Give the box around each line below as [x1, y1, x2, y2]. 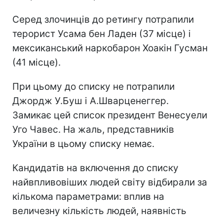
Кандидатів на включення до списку [12, 162, 179, 174]
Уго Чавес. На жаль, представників [12, 123, 174, 135]
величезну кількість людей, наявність [12, 205, 186, 217]
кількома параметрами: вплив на [12, 190, 164, 202]
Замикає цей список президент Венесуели [12, 109, 207, 121]
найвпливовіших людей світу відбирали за [12, 176, 207, 188]
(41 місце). [12, 56, 61, 68]
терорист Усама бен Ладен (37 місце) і [12, 28, 191, 39]
